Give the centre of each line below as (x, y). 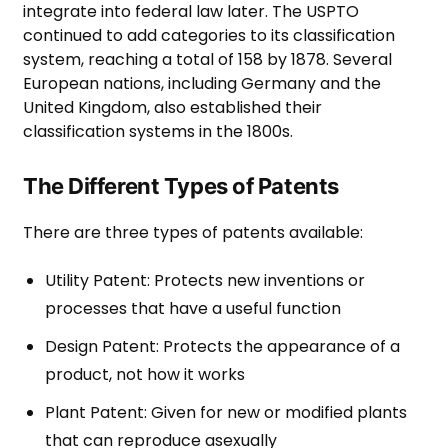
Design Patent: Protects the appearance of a (222, 346)
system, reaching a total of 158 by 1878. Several (207, 59)
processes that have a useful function (193, 308)
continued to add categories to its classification (209, 35)
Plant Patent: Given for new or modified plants (226, 412)
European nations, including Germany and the (202, 83)
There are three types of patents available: (193, 232)
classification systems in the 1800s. (158, 131)
